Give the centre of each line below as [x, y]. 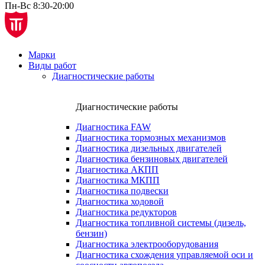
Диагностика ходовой [120, 202]
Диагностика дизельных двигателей [149, 148]
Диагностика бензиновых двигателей [152, 159]
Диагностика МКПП [118, 180]
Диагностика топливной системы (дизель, [161, 223]
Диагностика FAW [113, 127]
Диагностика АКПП [117, 170]
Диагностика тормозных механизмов [151, 138]
